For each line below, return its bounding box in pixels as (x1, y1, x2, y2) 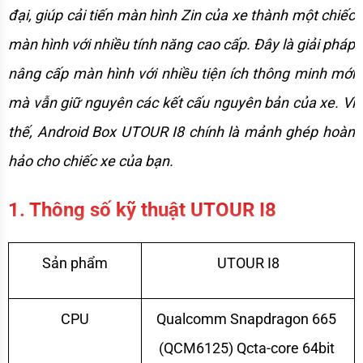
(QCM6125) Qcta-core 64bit (158, 339, 335, 357)
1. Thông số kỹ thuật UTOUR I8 (8, 198, 276, 221)
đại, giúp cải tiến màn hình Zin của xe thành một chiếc (8, 6, 355, 23)
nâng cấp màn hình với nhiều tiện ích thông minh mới (8, 64, 355, 82)
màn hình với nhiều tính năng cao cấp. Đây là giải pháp (8, 35, 355, 53)
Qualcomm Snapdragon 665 (156, 310, 336, 327)
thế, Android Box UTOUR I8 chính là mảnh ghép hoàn (8, 122, 355, 140)
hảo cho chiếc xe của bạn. (8, 152, 177, 169)
